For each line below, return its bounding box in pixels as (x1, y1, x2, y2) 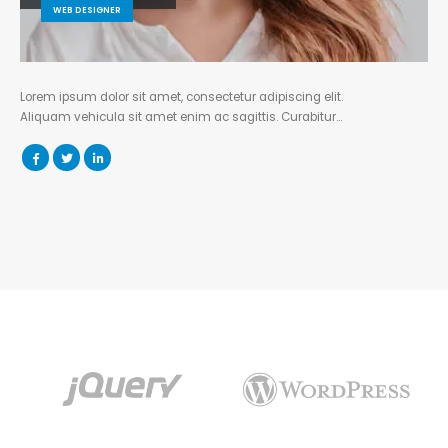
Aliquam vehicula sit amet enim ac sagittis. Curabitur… (20, 109, 342, 125)
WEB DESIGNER (53, 3, 121, 16)
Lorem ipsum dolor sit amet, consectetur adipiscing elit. (20, 89, 343, 105)
